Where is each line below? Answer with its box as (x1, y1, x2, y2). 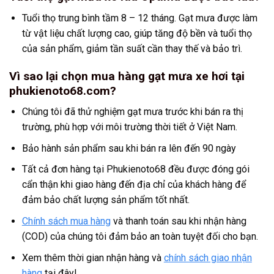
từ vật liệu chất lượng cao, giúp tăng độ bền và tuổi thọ (21, 27, 252, 39)
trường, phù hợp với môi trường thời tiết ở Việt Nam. (21, 121, 237, 133)
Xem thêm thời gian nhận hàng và (21, 251, 164, 264)
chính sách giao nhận (163, 251, 252, 264)
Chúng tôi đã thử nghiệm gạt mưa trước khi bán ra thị (21, 106, 243, 118)
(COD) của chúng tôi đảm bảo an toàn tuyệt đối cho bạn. (21, 230, 258, 242)
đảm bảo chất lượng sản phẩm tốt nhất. (21, 194, 190, 206)
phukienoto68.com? (9, 83, 116, 98)
